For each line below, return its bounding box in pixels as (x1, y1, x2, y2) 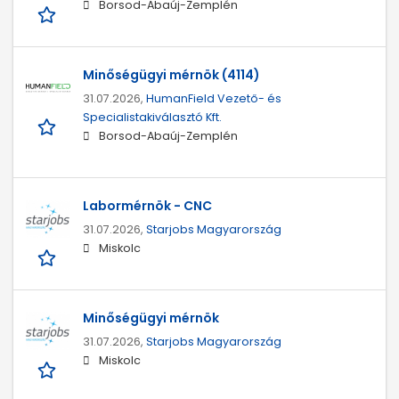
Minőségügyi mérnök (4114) (83, 65, 260, 84)
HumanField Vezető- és (146, 90, 281, 106)
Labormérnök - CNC (83, 196, 212, 215)
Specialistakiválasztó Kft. (83, 109, 222, 125)
